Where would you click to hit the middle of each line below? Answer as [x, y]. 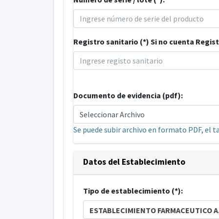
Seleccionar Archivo [112, 115]
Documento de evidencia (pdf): [128, 96]
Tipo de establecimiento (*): [133, 191]
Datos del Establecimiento [134, 162]
